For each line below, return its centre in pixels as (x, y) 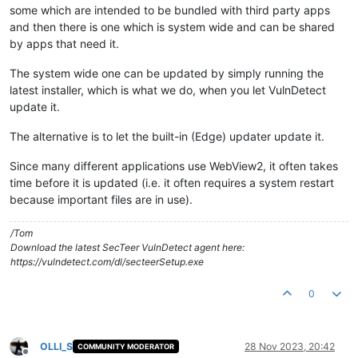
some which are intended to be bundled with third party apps (170, 10)
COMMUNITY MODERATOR (125, 347)
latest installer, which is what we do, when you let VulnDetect (168, 89)
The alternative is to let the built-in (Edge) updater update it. (167, 136)
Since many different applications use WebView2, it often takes (174, 165)
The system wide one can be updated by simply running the (167, 73)
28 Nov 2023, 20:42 (290, 346)
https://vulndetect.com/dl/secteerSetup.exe (107, 261)
